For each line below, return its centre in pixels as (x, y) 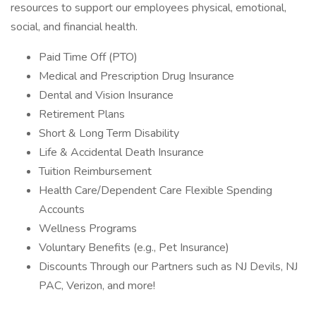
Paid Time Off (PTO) (88, 57)
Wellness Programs (88, 229)
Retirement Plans (82, 114)
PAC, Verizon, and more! (97, 286)
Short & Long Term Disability (109, 133)
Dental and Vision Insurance (106, 95)
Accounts (62, 209)
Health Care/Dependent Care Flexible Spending (156, 190)
